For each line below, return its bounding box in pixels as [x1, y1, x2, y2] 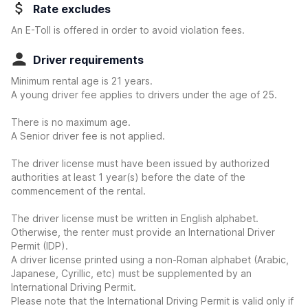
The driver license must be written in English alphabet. [11, 212, 258, 224]
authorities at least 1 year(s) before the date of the [11, 171, 245, 183]
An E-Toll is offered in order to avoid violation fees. [11, 24, 245, 36]
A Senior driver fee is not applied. [11, 130, 165, 142]
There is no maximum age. [11, 116, 131, 128]
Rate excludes [33, 2, 111, 16]
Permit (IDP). [11, 240, 68, 252]
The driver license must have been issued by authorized [11, 157, 269, 169]
